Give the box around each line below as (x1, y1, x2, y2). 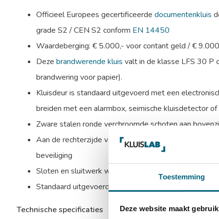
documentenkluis (154, 9, 212, 20)
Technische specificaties (16, 204, 103, 215)
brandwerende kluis (56, 56, 123, 67)
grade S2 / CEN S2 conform (36, 25, 132, 36)
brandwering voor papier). (36, 72, 122, 83)
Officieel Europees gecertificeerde (36, 9, 154, 20)
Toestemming (158, 172, 205, 181)
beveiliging (36, 150, 72, 161)
